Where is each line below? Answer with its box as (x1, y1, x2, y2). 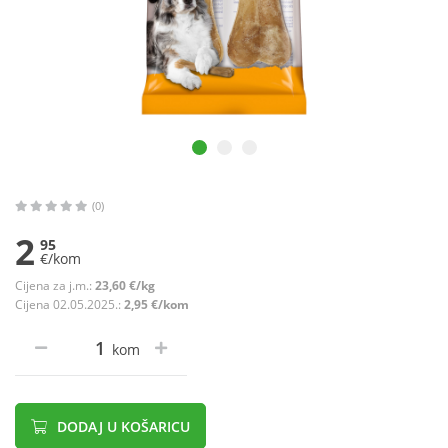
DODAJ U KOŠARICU (53, 417, 190, 437)
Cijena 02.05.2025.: (15, 296, 124, 314)
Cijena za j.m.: (15, 277, 95, 295)
